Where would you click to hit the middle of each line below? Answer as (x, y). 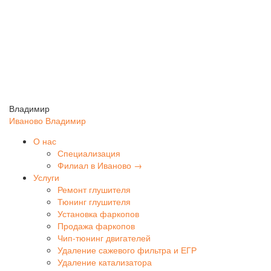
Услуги (46, 178)
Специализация (89, 153)
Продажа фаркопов (96, 226)
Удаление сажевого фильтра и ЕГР (127, 250)
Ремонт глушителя (94, 190)
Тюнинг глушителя (94, 202)
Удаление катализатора (105, 262)
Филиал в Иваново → (100, 165)
